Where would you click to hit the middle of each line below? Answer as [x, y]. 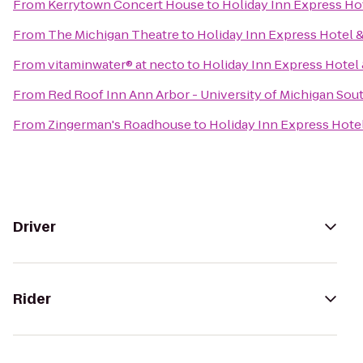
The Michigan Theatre [113, 34]
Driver [34, 227]
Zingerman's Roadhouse [120, 124]
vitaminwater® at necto [116, 64]
